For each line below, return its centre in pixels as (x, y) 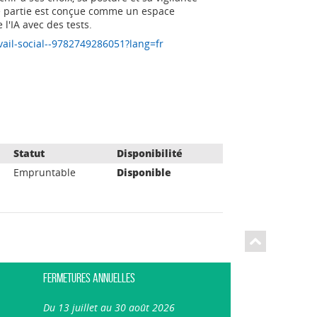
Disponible (144, 172)
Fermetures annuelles (89, 278)
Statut (29, 153)
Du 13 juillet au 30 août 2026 (109, 307)
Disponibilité (150, 153)
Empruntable (45, 172)
